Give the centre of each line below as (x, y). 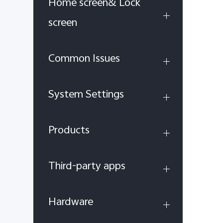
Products (69, 131)
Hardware (71, 203)
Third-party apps (87, 167)
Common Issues (84, 59)
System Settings (86, 95)
